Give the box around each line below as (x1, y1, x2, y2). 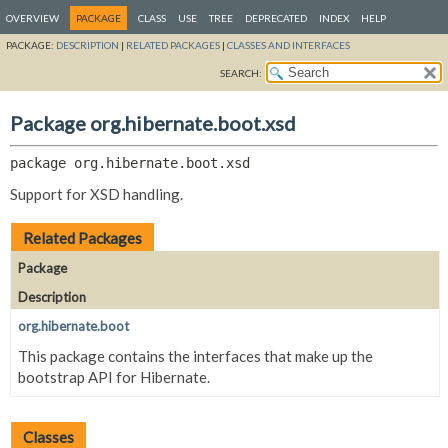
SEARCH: (220, 67, 262, 79)
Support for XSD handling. (10, 184, 183, 203)
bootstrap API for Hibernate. (18, 367, 210, 386)
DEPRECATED (245, 12, 307, 24)
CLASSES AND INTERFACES (227, 39, 350, 51)
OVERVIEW (6, 12, 59, 24)
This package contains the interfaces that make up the (18, 346, 373, 365)
